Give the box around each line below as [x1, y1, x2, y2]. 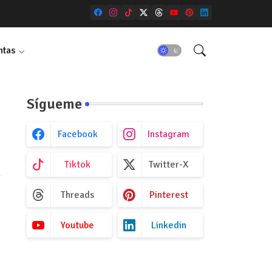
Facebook [57, 128, 98, 140]
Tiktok [64, 158, 90, 171]
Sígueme [26, 95, 82, 113]
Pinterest [149, 189, 188, 201]
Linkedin [151, 219, 186, 231]
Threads [61, 189, 94, 201]
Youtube [61, 219, 94, 231]
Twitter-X [149, 158, 188, 171]
